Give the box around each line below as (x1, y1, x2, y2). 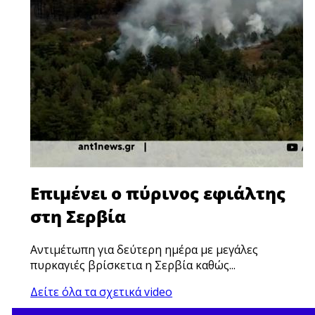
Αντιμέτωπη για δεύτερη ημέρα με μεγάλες (30, 241, 259, 257)
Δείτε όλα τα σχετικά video (30, 283, 173, 300)
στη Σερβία (30, 204, 127, 228)
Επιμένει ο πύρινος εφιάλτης (30, 181, 286, 205)
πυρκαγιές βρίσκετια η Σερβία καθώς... (30, 257, 236, 273)
